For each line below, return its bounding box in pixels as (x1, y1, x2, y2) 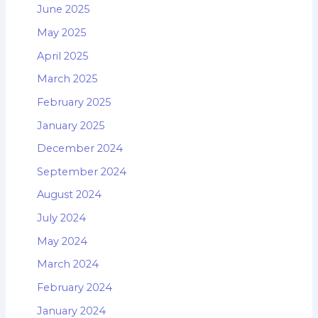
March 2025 (36, 72, 98, 86)
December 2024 (36, 142, 123, 155)
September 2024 (36, 165, 126, 178)
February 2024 (36, 281, 112, 295)
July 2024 (36, 212, 86, 225)
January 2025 (36, 119, 105, 132)
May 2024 (36, 234, 87, 248)
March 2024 (36, 258, 99, 271)
